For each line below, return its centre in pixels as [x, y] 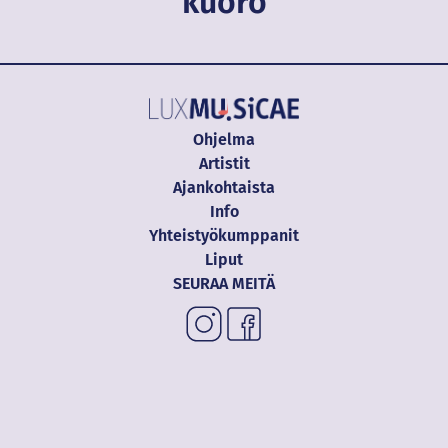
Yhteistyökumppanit [224, 235]
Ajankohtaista [224, 187]
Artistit [224, 163]
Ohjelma [224, 139]
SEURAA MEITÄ [224, 283]
